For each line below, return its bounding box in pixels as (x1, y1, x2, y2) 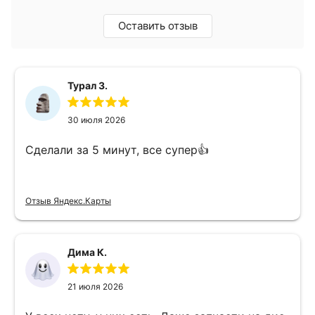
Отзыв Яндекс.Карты (25, 195, 111, 207)
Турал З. (67, 79, 108, 92)
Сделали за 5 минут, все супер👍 (25, 143, 209, 157)
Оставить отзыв (117, 19, 198, 33)
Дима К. (67, 246, 107, 259)
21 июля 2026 (67, 281, 123, 292)
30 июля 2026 (67, 115, 125, 126)
